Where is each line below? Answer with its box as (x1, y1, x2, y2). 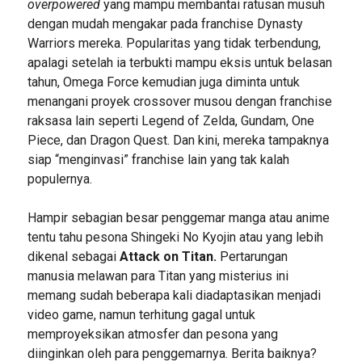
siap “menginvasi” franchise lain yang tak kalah (27, 152, 289, 168)
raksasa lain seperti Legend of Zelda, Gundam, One (27, 113, 314, 129)
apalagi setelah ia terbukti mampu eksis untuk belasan (27, 55, 332, 71)
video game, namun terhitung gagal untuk (27, 307, 255, 323)
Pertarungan (216, 249, 288, 265)
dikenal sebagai (27, 249, 120, 265)
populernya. (27, 171, 92, 187)
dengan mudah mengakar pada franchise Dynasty (27, 16, 303, 32)
